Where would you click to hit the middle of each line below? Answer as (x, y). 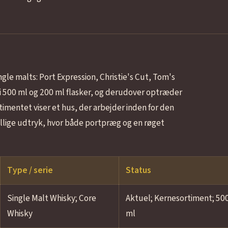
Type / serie (30, 170)
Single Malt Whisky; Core (51, 198)
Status (138, 170)
